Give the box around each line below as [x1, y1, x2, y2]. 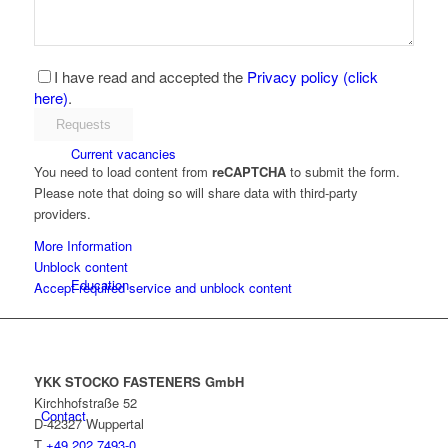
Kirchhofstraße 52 [33, 393, 137, 413]
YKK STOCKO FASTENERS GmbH [33, 372, 244, 392]
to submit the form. [285, 162, 400, 182]
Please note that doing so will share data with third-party [33, 183, 358, 203]
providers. [33, 204, 91, 224]
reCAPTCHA [211, 162, 286, 182]
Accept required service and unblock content [33, 278, 292, 298]
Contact [40, 406, 86, 426]
